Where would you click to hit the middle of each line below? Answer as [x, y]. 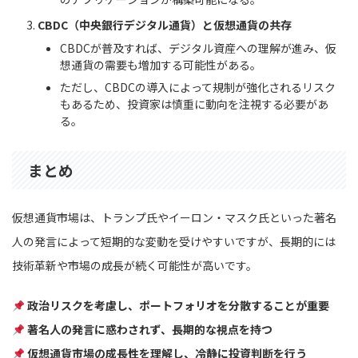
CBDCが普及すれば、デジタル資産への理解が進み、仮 [198, 48]
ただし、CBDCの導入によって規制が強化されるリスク [198, 88]
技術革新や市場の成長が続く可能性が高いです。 [135, 266]
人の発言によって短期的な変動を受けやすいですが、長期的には [174, 242]
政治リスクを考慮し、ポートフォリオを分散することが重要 [178, 306]
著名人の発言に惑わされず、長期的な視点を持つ [149, 330]
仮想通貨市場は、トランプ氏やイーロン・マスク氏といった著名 [174, 218]
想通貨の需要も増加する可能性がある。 [161, 65]
